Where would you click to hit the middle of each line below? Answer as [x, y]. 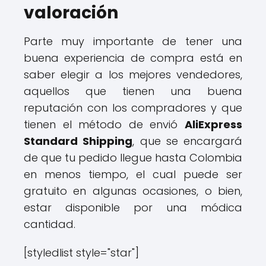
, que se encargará [187, 141]
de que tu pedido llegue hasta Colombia [133, 158]
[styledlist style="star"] [81, 253]
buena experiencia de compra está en [133, 58]
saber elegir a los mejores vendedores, [133, 75]
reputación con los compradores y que [133, 108]
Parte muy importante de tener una [133, 42]
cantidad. [50, 224]
